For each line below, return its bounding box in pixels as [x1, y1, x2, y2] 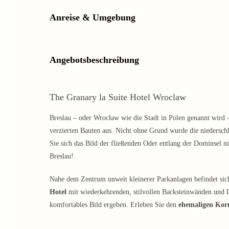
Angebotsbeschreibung [50, 55, 139, 65]
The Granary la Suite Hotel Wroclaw [50, 92, 186, 103]
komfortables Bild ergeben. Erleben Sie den [50, 201, 178, 209]
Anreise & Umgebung [50, 12, 135, 23]
